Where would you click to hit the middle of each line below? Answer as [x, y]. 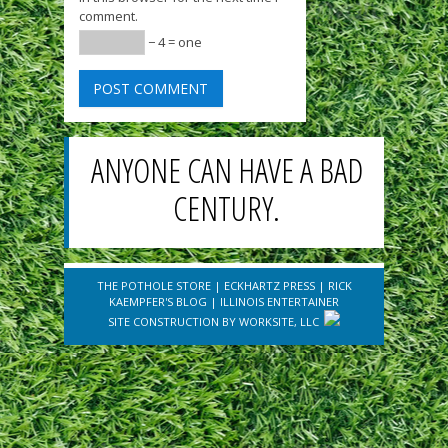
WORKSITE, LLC [279, 321]
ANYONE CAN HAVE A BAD [226, 170]
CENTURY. [226, 208]
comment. [108, 15]
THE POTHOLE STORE [153, 285]
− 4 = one [173, 41]
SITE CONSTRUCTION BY [173, 321]
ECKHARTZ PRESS [269, 285]
